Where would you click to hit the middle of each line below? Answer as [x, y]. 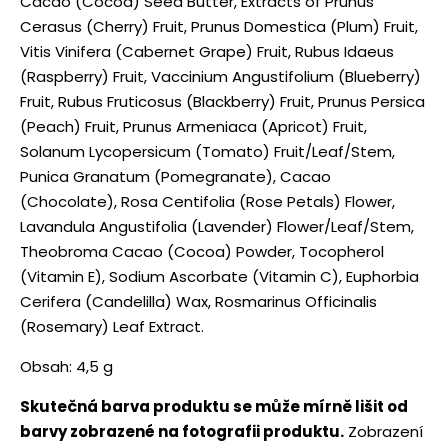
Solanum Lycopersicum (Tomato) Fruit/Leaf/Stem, [207, 151]
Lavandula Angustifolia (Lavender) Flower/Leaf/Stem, [217, 226]
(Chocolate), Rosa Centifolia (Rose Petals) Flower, [207, 201]
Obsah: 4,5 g [66, 366]
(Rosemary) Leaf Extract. [112, 326]
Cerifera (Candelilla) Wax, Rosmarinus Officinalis [198, 301]
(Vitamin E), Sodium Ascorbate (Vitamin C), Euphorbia [219, 276]
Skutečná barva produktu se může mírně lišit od [214, 406]
